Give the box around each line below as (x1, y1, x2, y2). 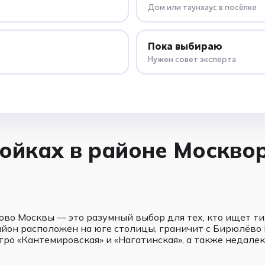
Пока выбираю (147, 40, 222, 52)
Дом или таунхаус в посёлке (147, 2, 257, 12)
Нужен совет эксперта (147, 54, 236, 64)
